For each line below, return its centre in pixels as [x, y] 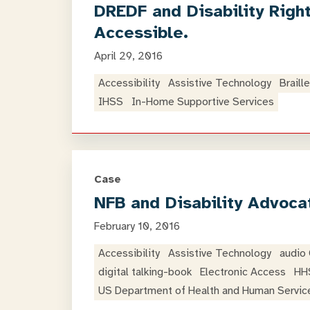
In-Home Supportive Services [203, 102]
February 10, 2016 [137, 226]
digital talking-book [145, 272]
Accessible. [141, 33]
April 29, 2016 [128, 56]
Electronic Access [243, 272]
